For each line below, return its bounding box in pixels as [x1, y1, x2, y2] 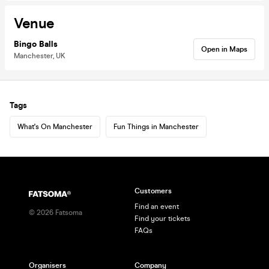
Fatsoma [53, 208, 82, 217]
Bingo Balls [14, 38, 58, 49]
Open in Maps [201, 44, 247, 53]
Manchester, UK [14, 51, 65, 60]
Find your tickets [134, 214, 190, 223]
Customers [134, 187, 172, 195]
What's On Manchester [17, 122, 92, 131]
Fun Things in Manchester [113, 122, 199, 131]
